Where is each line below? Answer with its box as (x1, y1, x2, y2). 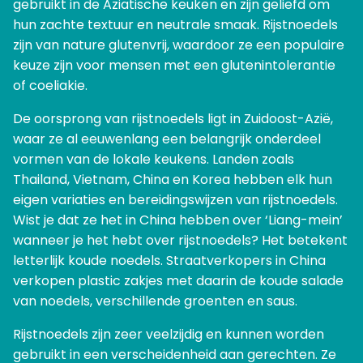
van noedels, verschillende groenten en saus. (13, 292, 297, 311)
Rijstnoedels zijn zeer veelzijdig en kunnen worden (13, 325, 324, 344)
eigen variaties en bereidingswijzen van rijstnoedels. (13, 190, 338, 210)
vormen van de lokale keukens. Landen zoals (13, 150, 294, 169)
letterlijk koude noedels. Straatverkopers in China (13, 251, 326, 271)
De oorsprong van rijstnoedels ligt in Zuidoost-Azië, (13, 109, 333, 129)
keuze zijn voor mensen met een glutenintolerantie (13, 56, 335, 75)
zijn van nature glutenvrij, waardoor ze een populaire (13, 36, 344, 55)
